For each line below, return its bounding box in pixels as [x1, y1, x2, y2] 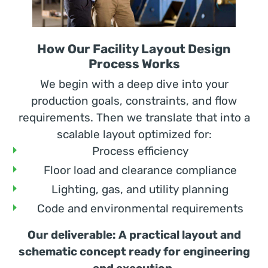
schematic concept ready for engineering [18, 245, 250, 259]
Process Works [88, 56, 180, 72]
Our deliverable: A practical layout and [27, 228, 241, 242]
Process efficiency [92, 144, 188, 159]
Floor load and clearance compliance [43, 163, 237, 178]
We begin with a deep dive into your [39, 77, 229, 92]
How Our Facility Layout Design [37, 41, 231, 57]
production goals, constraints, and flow [31, 94, 237, 108]
